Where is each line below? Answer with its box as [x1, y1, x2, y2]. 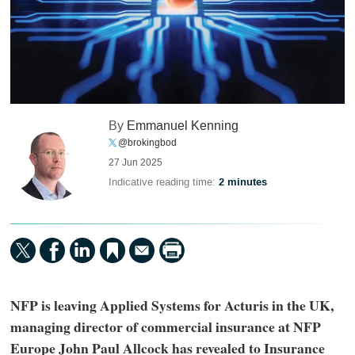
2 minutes [219, 175, 268, 190]
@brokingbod [118, 136, 177, 150]
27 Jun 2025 [109, 156, 163, 170]
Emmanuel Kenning [127, 117, 239, 135]
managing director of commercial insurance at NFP [10, 315, 321, 337]
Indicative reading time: [109, 175, 219, 189]
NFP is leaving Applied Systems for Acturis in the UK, [10, 294, 334, 315]
